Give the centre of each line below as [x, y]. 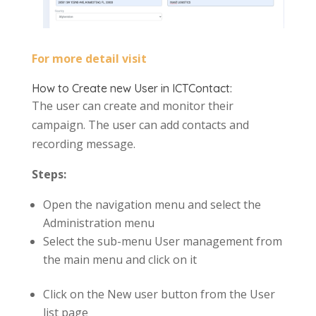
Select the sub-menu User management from [162, 241]
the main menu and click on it [120, 259]
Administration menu [98, 223]
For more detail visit [89, 58]
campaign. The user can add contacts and [140, 124]
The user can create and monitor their [132, 105]
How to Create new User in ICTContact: [132, 88]
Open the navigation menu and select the [152, 204]
